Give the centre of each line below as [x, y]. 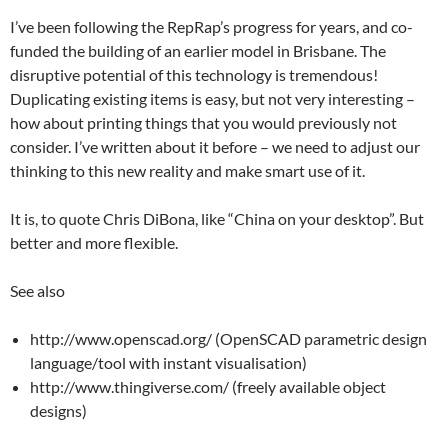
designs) [58, 410]
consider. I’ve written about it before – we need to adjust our [215, 146]
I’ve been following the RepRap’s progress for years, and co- [211, 26]
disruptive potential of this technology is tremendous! [194, 74]
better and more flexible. [94, 242]
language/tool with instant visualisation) [168, 362]
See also [37, 290]
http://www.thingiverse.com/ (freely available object [208, 386]
